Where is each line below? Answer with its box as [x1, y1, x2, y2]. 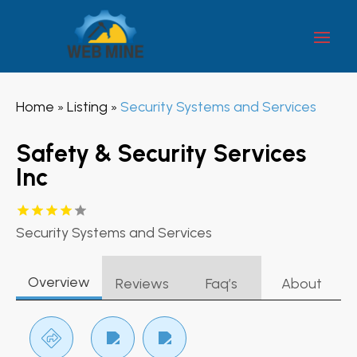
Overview [28, 273, 90, 291]
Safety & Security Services [16, 138, 306, 168]
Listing [67, 97, 108, 116]
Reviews [115, 274, 169, 292]
